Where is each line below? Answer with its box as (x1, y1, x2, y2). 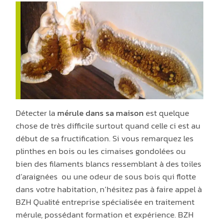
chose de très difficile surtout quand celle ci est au (16, 119, 201, 132)
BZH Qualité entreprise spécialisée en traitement (16, 195, 195, 208)
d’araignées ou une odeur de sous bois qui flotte (16, 170, 197, 183)
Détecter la (16, 106, 58, 119)
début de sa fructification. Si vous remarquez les (16, 131, 194, 145)
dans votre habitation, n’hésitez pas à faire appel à (16, 182, 202, 196)
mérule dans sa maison (57, 106, 144, 119)
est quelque (144, 106, 190, 119)
